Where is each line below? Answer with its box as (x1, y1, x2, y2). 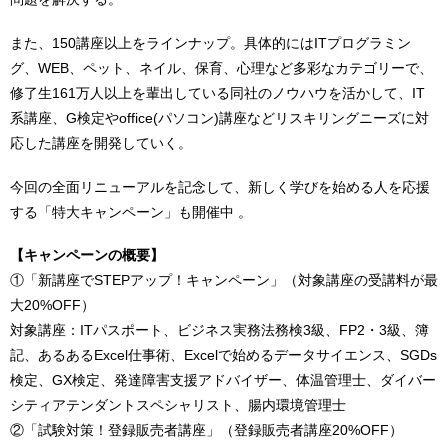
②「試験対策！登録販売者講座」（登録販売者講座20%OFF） (10, 422, 403, 439)
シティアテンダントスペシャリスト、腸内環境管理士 (10, 397, 346, 414)
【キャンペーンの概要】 (10, 247, 164, 264)
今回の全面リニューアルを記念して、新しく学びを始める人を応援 (10, 178, 430, 195)
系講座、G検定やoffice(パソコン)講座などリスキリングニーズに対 (10, 109, 429, 126)
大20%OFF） (10, 297, 95, 314)
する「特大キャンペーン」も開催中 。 (10, 203, 252, 220)
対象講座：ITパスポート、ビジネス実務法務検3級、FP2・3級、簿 (10, 322, 429, 339)
